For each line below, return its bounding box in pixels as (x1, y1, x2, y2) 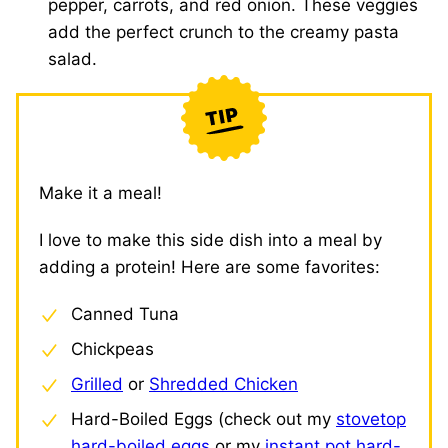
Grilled (71, 374, 123, 394)
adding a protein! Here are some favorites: (39, 257, 380, 277)
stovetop (336, 409, 406, 429)
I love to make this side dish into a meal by (39, 230, 382, 250)
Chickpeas (71, 339, 154, 359)
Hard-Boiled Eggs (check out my (71, 409, 336, 429)
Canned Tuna (71, 304, 179, 324)
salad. (48, 49, 97, 69)
